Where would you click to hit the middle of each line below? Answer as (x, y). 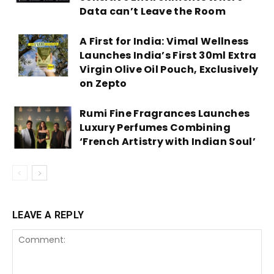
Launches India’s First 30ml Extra (168, 55)
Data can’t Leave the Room (153, 11)
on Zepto (103, 83)
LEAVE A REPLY (48, 215)
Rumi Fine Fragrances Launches (165, 113)
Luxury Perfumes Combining (155, 128)
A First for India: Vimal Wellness (164, 41)
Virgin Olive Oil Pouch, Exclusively (169, 69)
